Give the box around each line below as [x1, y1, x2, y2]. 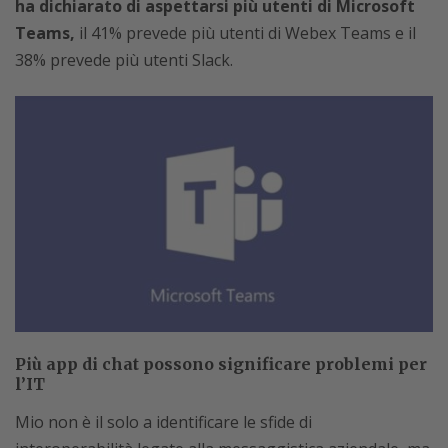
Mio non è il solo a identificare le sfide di [15, 410, 312, 433]
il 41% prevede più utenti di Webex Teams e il [75, 22, 416, 45]
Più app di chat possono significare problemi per [15, 353, 427, 374]
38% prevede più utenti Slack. [15, 49, 233, 72]
